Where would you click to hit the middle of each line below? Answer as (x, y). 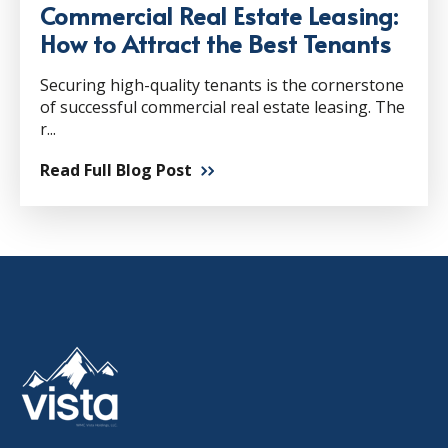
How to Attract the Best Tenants (215, 44)
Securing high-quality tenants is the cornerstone (222, 85)
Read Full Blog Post (116, 170)
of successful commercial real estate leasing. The (222, 107)
